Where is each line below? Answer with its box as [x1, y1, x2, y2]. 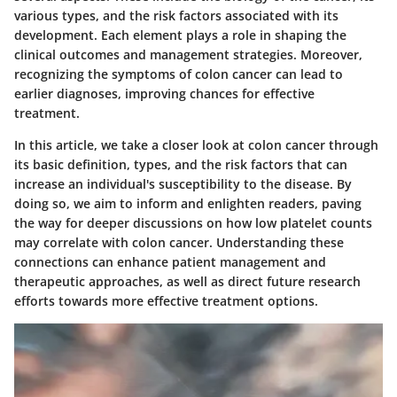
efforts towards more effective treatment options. [14, 292, 318, 310]
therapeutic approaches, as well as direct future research [14, 273, 361, 291]
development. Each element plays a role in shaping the [14, 27, 346, 44]
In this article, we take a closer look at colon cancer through [14, 136, 378, 154]
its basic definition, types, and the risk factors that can [14, 156, 347, 174]
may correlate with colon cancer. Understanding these [14, 234, 344, 252]
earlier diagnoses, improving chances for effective [14, 85, 315, 103]
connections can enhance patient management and [14, 253, 326, 271]
